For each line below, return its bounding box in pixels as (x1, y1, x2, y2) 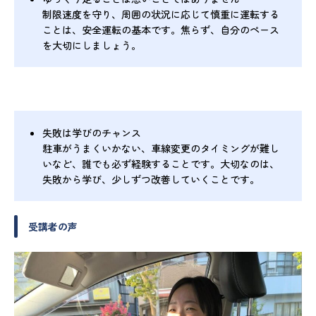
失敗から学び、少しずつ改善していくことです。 (42, 172, 260, 187)
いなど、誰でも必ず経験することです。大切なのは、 (42, 157, 279, 171)
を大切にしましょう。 (42, 38, 141, 53)
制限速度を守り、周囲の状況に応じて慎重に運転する (42, 7, 279, 22)
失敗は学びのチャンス (42, 126, 141, 140)
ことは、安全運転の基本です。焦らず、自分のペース (42, 23, 279, 37)
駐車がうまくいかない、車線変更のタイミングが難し (42, 141, 279, 156)
